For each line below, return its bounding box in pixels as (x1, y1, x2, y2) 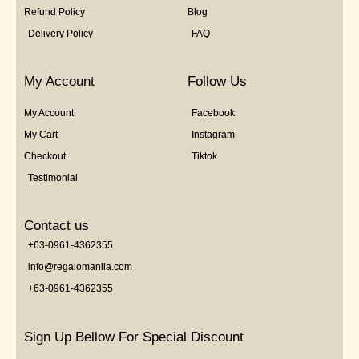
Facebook (192, 107, 235, 119)
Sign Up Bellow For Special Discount (24, 329, 244, 345)
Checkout (24, 151, 66, 163)
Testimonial (28, 172, 78, 184)
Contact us (24, 218, 89, 234)
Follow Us (188, 74, 247, 90)
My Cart (24, 129, 58, 141)
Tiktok (192, 151, 217, 163)
